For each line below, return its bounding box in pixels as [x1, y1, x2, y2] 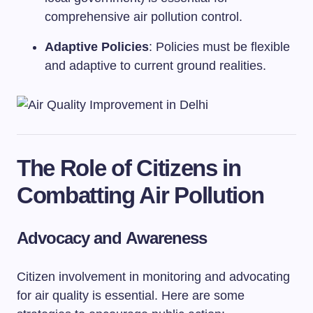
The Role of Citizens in [17, 154, 241, 181]
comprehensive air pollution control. [45, 10, 242, 24]
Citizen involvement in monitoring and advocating [17, 269, 290, 284]
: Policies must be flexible [149, 40, 290, 54]
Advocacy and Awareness [17, 228, 207, 247]
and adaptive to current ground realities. [45, 59, 266, 73]
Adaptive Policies [45, 40, 149, 54]
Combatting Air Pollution [17, 182, 264, 208]
